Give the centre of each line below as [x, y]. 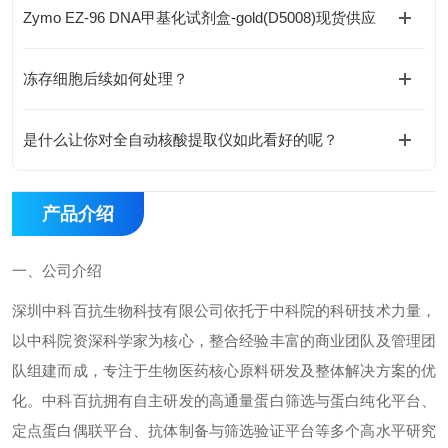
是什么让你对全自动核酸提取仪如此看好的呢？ [180, 139]
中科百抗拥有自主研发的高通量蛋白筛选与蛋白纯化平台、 [239, 400]
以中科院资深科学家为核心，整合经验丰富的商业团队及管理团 [224, 340]
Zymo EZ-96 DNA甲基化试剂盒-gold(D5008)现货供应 [199, 17]
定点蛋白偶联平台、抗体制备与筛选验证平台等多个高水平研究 [224, 430]
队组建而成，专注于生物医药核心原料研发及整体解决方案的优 [224, 370]
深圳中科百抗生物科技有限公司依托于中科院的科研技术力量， [224, 310]
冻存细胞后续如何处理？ [105, 78]
